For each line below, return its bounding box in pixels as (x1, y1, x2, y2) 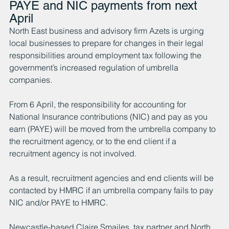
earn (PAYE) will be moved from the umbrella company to (9, 123, 218, 134)
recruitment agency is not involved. (9, 148, 136, 158)
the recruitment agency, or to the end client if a (9, 135, 178, 146)
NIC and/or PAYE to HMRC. (9, 197, 108, 208)
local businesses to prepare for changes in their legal (9, 37, 205, 48)
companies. (9, 74, 52, 85)
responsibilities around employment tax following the (9, 50, 203, 60)
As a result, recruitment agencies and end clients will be (9, 172, 216, 183)
